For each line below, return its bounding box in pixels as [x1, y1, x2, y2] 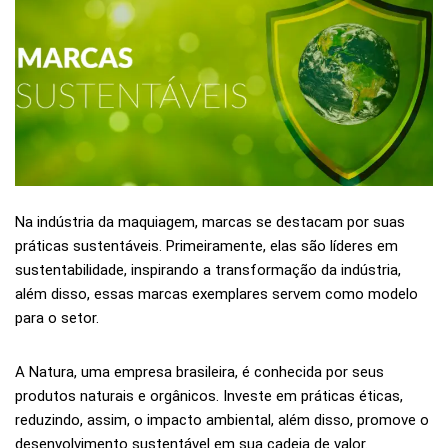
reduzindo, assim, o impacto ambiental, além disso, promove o [15, 411, 429, 430]
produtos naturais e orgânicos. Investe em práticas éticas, [15, 387, 403, 406]
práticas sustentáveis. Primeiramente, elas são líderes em [15, 237, 398, 256]
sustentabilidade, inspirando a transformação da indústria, [15, 261, 401, 280]
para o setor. [15, 309, 99, 328]
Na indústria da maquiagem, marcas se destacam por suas [15, 213, 405, 232]
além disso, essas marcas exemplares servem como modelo [15, 285, 418, 304]
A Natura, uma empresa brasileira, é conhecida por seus [15, 363, 384, 382]
